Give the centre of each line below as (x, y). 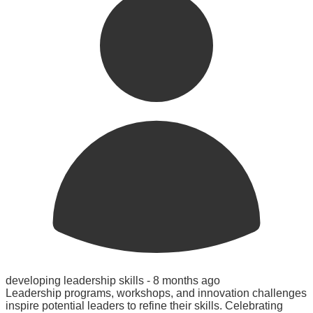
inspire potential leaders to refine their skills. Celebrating (144, 305)
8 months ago (187, 280)
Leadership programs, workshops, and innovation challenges (156, 293)
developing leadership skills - (79, 280)
